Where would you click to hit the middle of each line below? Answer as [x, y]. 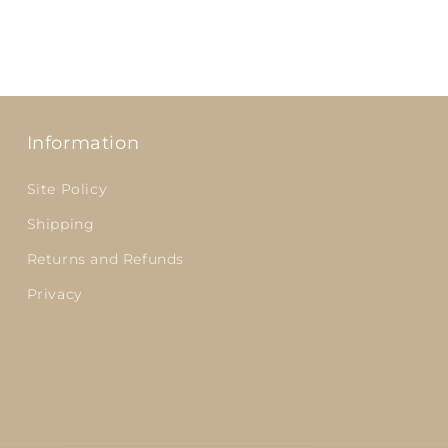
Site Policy [67, 189]
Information [83, 143]
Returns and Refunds [105, 259]
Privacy [54, 294]
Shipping [60, 224]
